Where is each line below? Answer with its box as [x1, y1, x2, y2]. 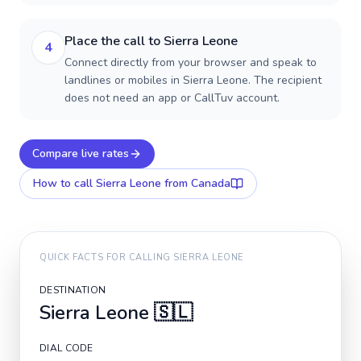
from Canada [161, 176, 230, 191]
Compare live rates [32, 146, 129, 161]
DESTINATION [39, 284, 106, 297]
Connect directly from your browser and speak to [64, 55, 317, 70]
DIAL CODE [39, 342, 93, 355]
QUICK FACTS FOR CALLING [39, 251, 174, 263]
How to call [33, 176, 96, 191]
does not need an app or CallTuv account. [64, 90, 280, 106]
